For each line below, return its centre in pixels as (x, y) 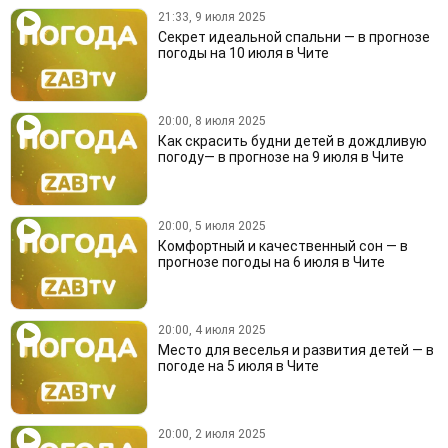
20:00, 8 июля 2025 (211, 121)
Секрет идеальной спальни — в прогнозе (293, 37)
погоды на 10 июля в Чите (243, 53)
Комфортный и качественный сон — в (282, 245)
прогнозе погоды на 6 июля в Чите (271, 261)
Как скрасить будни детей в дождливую (292, 141)
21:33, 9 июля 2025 (211, 17)
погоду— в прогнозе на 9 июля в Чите (280, 157)
